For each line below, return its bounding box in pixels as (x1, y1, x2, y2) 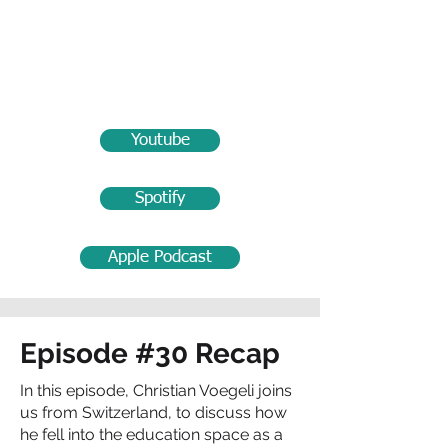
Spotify (135, 190, 185, 207)
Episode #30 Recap (20, 337, 280, 370)
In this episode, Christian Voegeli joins (20, 381, 292, 400)
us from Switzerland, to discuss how (20, 403, 287, 422)
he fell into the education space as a (20, 425, 283, 444)
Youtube (130, 132, 190, 149)
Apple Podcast (108, 249, 212, 266)
